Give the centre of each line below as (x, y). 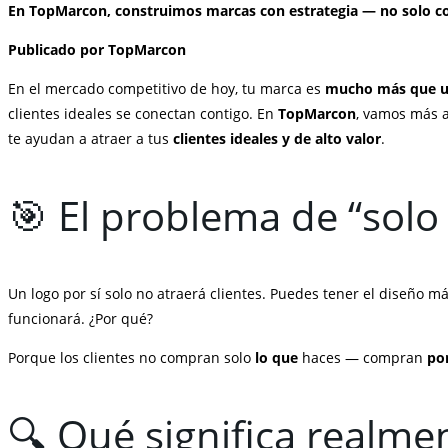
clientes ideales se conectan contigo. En (143, 114)
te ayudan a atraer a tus (90, 139)
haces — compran (362, 358)
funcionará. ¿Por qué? (80, 319)
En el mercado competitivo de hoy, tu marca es (166, 89)
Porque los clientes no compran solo (131, 358)
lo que (276, 358)
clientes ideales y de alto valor (277, 139)
